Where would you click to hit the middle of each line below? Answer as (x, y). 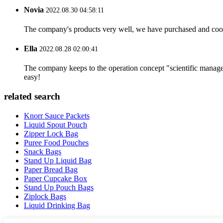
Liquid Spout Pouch (56, 124)
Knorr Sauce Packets (57, 115)
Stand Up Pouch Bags (59, 187)
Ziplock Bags (45, 196)
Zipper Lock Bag (51, 133)
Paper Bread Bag (51, 169)
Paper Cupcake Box (56, 178)
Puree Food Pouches (56, 142)
